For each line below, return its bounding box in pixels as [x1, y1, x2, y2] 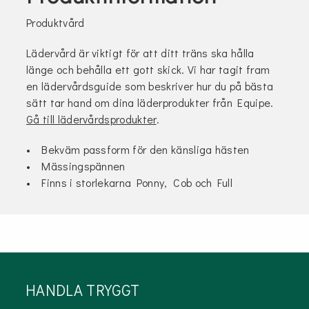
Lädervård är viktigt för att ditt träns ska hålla [26, 46, 255, 61]
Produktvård [26, 15, 85, 30]
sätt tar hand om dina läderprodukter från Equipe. [26, 95, 274, 110]
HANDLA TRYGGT [26, 280, 140, 301]
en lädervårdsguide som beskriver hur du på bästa [26, 79, 274, 94]
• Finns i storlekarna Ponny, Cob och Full [26, 175, 233, 190]
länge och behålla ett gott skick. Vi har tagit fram [26, 62, 270, 77]
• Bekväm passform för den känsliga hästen [26, 142, 250, 157]
